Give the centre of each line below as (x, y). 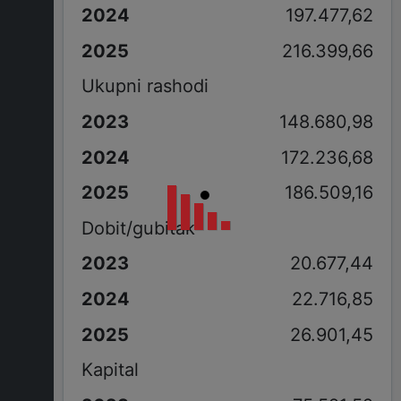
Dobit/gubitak (138, 228)
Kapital (110, 370)
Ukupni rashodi (145, 86)
